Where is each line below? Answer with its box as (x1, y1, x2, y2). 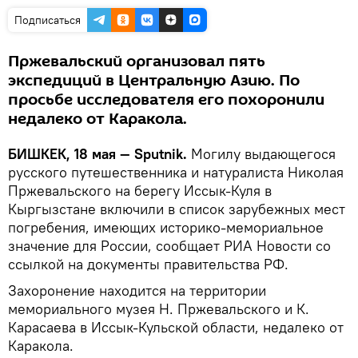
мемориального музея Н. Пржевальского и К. (8, 299, 309, 318)
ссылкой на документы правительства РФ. (8, 254, 288, 273)
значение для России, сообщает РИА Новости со (8, 236, 331, 255)
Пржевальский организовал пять (8, 50, 265, 73)
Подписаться (14, 12, 81, 27)
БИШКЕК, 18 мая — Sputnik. (8, 144, 191, 163)
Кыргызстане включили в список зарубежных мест (8, 199, 345, 218)
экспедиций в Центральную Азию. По (8, 69, 300, 92)
